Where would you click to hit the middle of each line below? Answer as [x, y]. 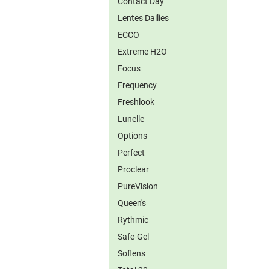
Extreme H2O [142, 51]
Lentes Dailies [143, 18]
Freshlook [136, 102]
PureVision [138, 186]
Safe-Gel [133, 236]
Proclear [133, 169]
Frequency [137, 85]
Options [132, 135]
